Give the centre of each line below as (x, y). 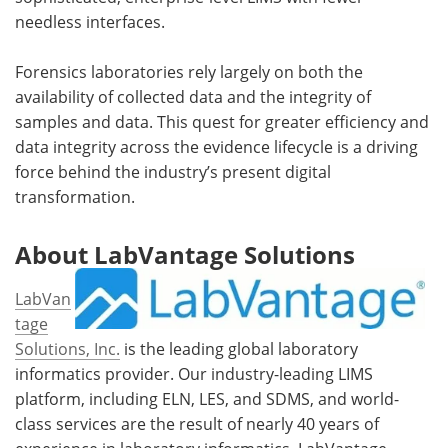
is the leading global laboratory (239, 348)
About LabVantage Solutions (185, 254)
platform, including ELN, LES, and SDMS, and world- (207, 398)
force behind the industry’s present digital (173, 171)
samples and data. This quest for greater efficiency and (222, 121)
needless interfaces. (90, 21)
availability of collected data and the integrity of (193, 96)
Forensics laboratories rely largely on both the (189, 71)
